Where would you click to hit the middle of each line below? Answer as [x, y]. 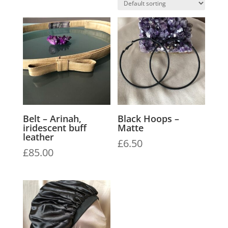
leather [38, 137]
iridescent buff [54, 128]
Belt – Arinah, [52, 119]
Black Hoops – [149, 119]
